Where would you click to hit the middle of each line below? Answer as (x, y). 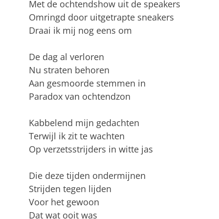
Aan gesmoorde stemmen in (87, 83)
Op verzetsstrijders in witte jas (91, 149)
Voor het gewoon (64, 202)
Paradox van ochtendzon (79, 97)
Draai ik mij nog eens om (80, 31)
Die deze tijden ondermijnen (87, 176)
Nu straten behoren (69, 70)
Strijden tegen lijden (70, 189)
